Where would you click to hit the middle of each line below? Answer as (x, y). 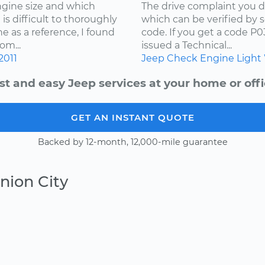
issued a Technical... (187, 45)
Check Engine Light (214, 58)
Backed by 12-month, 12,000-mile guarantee (132, 142)
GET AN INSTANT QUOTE (132, 118)
